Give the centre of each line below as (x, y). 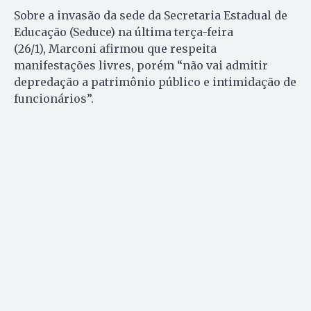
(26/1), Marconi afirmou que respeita (115, 49)
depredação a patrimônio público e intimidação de (155, 82)
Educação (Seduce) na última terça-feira (124, 32)
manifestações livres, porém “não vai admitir (141, 66)
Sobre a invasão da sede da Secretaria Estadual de (151, 16)
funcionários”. (54, 99)
